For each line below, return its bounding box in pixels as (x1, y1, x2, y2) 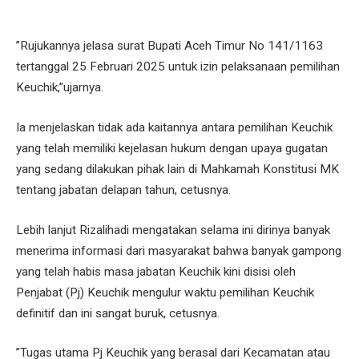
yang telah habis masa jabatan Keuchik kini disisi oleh (16, 264, 296, 279)
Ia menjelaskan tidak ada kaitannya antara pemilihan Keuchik (16, 120, 333, 135)
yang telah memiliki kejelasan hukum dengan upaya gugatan (16, 141, 328, 156)
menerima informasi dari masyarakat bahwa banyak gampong (16, 243, 341, 258)
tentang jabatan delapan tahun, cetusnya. (16, 183, 231, 198)
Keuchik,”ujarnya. (16, 80, 103, 95)
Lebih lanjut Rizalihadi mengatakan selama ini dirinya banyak (16, 222, 330, 237)
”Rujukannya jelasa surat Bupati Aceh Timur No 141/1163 (16, 38, 323, 54)
